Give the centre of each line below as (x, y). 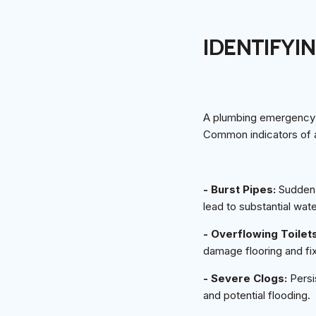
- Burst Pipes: (239, 189)
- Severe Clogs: (247, 278)
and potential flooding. (257, 295)
